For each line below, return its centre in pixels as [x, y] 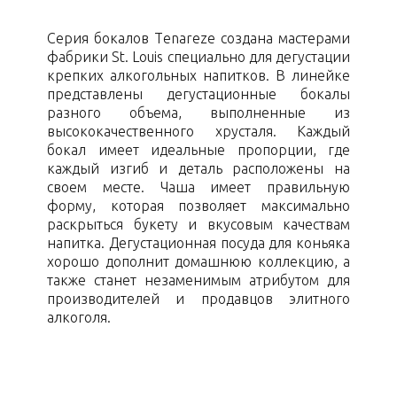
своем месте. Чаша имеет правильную [198, 187]
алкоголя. [79, 318]
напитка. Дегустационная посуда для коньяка [198, 243]
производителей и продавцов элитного [198, 299]
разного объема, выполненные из [198, 113]
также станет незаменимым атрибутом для [198, 280]
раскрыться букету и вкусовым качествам [198, 225]
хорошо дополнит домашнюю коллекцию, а [198, 262]
